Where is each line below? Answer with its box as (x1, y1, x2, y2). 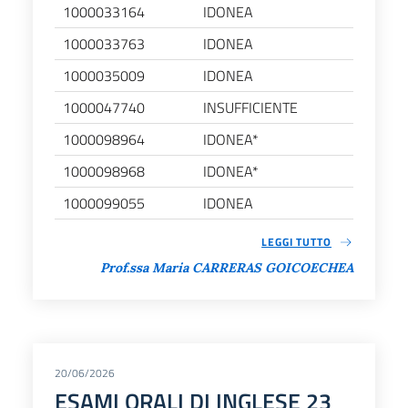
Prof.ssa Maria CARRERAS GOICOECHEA (100, 260, 353, 277)
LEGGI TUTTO (261, 232, 331, 250)
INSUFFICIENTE (203, 96, 298, 118)
